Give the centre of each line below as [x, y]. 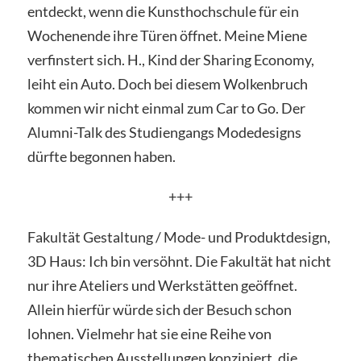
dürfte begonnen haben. [101, 157]
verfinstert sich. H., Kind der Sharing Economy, [170, 60]
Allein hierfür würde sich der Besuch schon [159, 309]
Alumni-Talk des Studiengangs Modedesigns [164, 133]
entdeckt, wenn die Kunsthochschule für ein [163, 12]
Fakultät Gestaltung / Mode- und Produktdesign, [178, 237]
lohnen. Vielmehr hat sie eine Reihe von [149, 333]
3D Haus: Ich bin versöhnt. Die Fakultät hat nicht [179, 261]
